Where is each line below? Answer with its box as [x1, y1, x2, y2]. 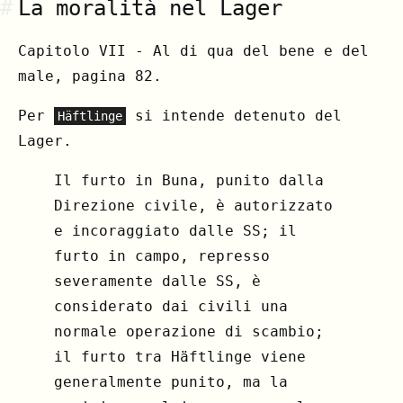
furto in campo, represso [54, 246, 270, 264]
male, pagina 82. [18, 67, 162, 85]
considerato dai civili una [54, 297, 288, 315]
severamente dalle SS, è [54, 272, 261, 290]
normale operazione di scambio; [54, 322, 324, 340]
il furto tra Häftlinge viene [54, 347, 306, 365]
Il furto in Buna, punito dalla [54, 171, 324, 189]
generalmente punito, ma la [54, 372, 288, 390]
